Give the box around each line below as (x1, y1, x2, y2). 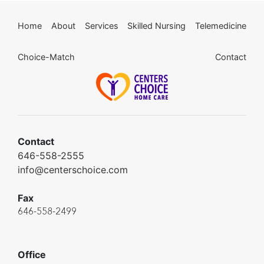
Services (84, 20, 118, 31)
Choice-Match (18, 51, 75, 62)
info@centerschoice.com (18, 163, 128, 176)
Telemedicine (195, 20, 246, 31)
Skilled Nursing (127, 20, 186, 31)
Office (18, 248, 46, 260)
